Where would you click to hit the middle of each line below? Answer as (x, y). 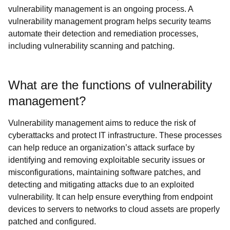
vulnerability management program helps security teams (110, 21)
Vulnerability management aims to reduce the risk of (102, 123)
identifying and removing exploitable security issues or (107, 160)
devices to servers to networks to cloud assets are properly (114, 209)
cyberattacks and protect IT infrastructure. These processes (115, 135)
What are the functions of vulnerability (110, 85)
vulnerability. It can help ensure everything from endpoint (110, 197)
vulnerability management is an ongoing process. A (101, 9)
